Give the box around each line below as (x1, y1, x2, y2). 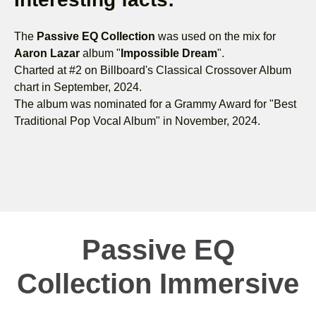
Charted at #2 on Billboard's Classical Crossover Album (14, 63, 291, 76)
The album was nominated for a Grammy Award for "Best (14, 97, 296, 110)
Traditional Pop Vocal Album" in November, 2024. (14, 114, 260, 127)
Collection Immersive (17, 267, 299, 299)
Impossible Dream (121, 47, 217, 59)
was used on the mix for (155, 30, 276, 42)
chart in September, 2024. (14, 80, 142, 93)
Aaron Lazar (14, 47, 80, 59)
